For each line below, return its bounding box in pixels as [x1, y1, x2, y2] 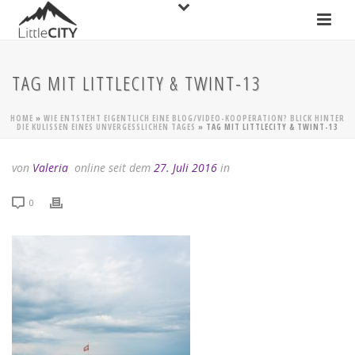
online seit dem [71, 160, 154, 175]
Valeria [32, 160, 68, 175]
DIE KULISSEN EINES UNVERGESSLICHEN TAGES [17, 121, 196, 132]
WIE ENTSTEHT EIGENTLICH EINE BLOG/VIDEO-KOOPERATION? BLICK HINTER [44, 113, 345, 124]
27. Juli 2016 [154, 160, 217, 175]
